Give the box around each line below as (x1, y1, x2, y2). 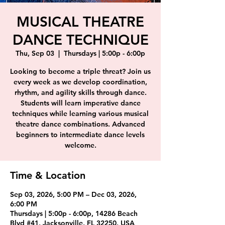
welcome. (64, 141, 96, 150)
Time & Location (10, 169, 85, 181)
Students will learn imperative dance (20, 98, 141, 107)
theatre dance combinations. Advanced (16, 120, 145, 129)
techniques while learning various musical (12, 109, 149, 118)
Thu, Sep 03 (16, 49, 54, 58)
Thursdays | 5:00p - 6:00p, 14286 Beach (10, 209, 138, 218)
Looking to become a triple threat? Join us (10, 67, 151, 76)
